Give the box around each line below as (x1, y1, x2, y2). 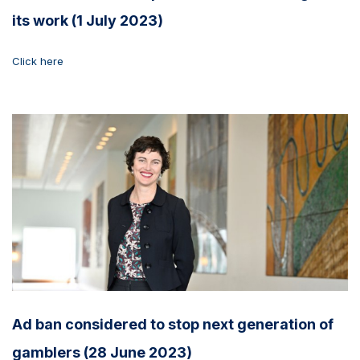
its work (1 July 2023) (12, 12, 163, 30)
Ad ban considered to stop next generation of (12, 315, 333, 333)
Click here (12, 55, 63, 68)
